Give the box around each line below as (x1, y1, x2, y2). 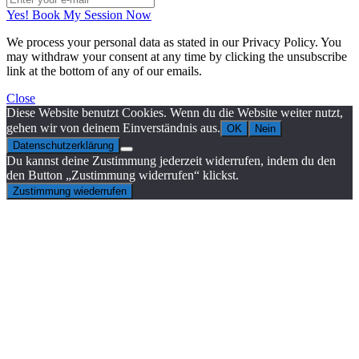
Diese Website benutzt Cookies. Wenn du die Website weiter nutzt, (6, 105, 343, 119)
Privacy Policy (242, 34, 315, 49)
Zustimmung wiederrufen (13, 184, 127, 197)
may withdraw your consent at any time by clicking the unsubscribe (6, 49, 347, 63)
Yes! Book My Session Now (6, 7, 151, 22)
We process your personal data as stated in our (6, 34, 242, 49)
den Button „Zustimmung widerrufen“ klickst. (6, 167, 239, 182)
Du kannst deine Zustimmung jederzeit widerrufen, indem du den (6, 153, 336, 167)
